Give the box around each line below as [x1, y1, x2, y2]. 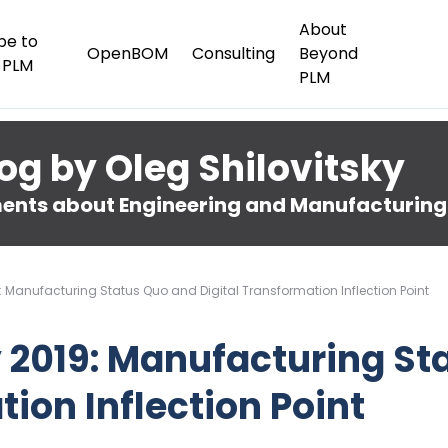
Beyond [298, 42, 358, 65]
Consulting [191, 42, 275, 65]
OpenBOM [86, 42, 168, 65]
